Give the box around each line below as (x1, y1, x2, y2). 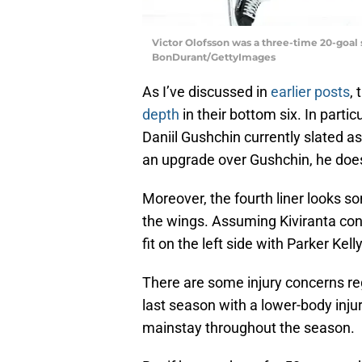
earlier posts (271, 82, 350, 100)
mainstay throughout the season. (142, 318, 355, 336)
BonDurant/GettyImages (152, 50, 276, 63)
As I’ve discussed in (142, 82, 271, 100)
